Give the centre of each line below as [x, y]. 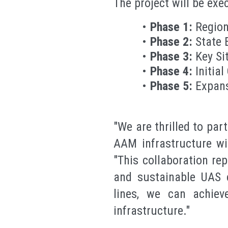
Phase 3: [172, 56]
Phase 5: [172, 86]
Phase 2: [172, 41]
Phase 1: [172, 27]
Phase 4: [172, 71]
